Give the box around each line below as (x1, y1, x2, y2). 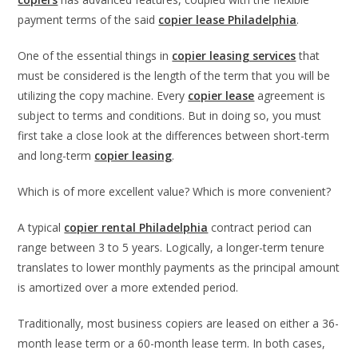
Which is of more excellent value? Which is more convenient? (18, 184, 335, 200)
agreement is (254, 88, 326, 104)
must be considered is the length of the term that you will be (18, 68, 331, 84)
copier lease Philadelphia (158, 12, 297, 28)
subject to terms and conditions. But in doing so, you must (18, 108, 322, 124)
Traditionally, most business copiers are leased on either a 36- (18, 316, 340, 332)
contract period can (208, 220, 312, 236)
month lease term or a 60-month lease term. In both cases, (18, 336, 326, 352)
